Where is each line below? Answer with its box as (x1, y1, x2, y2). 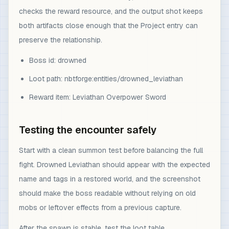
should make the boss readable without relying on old (19, 189, 196, 198)
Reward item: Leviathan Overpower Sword (29, 93, 166, 102)
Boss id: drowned (29, 56, 86, 65)
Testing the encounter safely (19, 123, 156, 136)
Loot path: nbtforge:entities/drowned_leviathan (29, 74, 183, 83)
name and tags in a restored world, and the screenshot (19, 174, 200, 184)
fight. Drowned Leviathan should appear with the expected (19, 160, 210, 169)
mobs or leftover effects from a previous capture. (19, 203, 181, 212)
